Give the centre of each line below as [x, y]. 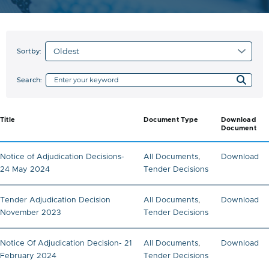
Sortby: [29, 51]
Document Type [171, 120]
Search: [29, 80]
